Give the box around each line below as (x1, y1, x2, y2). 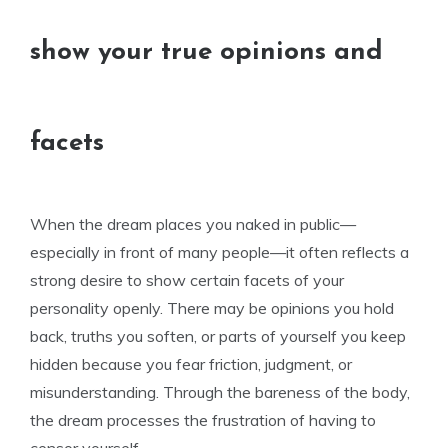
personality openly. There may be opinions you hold (30, 298, 394, 318)
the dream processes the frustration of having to (30, 410, 376, 430)
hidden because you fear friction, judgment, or (30, 354, 352, 374)
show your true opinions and (30, 39, 383, 66)
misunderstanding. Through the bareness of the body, (30, 382, 410, 402)
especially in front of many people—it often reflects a (30, 242, 409, 262)
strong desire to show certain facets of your (30, 270, 344, 290)
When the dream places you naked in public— (30, 214, 356, 234)
